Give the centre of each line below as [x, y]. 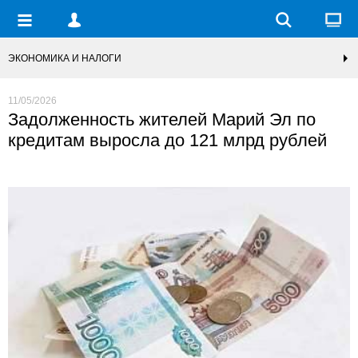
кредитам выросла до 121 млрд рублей [167, 140]
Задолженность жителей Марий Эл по [162, 119]
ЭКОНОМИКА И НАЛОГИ [65, 58]
